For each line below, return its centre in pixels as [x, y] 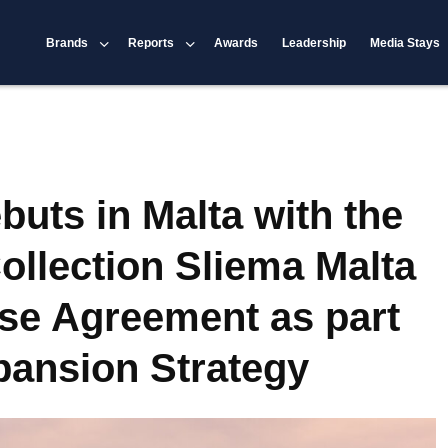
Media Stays [405, 42]
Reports [151, 42]
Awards [236, 42]
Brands [67, 42]
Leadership [314, 42]
